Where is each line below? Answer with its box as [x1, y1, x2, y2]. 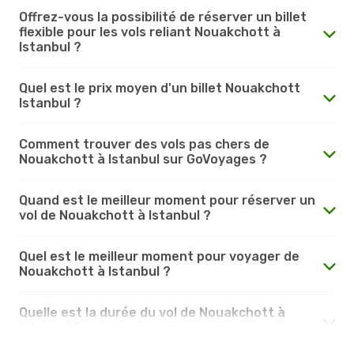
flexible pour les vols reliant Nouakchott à [19, 24, 281, 40]
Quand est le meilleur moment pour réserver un [19, 192, 315, 208]
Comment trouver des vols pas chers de [19, 136, 269, 152]
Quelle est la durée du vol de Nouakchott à [19, 304, 285, 320]
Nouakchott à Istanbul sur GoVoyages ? [19, 151, 267, 167]
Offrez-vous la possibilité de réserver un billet [19, 9, 307, 24]
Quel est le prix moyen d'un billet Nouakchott [19, 80, 300, 96]
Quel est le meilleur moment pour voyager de [19, 248, 299, 264]
